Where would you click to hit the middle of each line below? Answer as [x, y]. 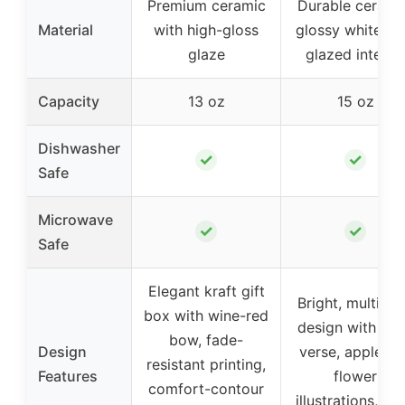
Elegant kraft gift [206, 291]
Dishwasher [79, 148]
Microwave [75, 220]
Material [66, 30]
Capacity [69, 101]
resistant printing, [206, 364]
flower [355, 376]
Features [68, 376]
